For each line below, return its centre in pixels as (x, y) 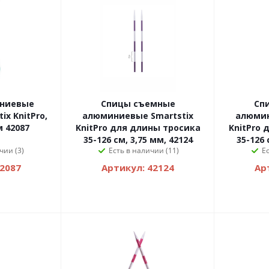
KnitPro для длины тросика (138, 128)
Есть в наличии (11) (144, 151)
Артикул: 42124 (138, 168)
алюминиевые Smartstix (138, 116)
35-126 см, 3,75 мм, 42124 (138, 140)
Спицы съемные (138, 104)
